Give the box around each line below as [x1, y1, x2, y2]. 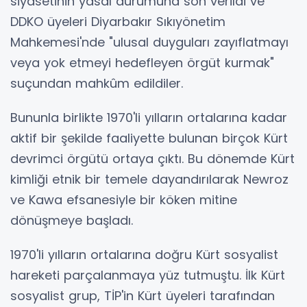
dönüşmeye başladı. [10, 212, 133, 229]
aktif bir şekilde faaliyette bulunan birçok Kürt [10, 130, 288, 147]
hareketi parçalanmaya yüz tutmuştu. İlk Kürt [10, 267, 285, 284]
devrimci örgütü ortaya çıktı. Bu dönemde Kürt [10, 150, 295, 167]
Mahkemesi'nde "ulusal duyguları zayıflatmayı [10, 34, 288, 51]
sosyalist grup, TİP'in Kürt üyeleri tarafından [10, 287, 275, 304]
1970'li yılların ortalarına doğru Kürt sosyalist [10, 246, 278, 263]
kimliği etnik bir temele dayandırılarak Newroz [10, 171, 288, 188]
